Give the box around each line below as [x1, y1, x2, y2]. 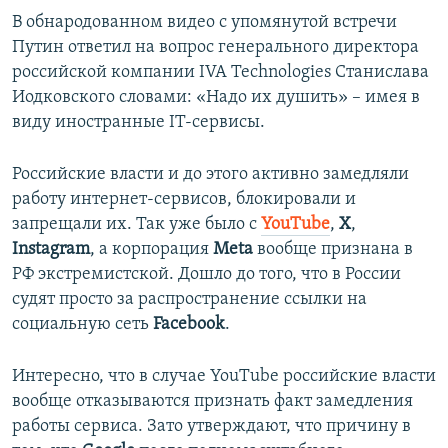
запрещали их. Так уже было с [12, 215, 261, 235]
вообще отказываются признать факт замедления [12, 392, 413, 412]
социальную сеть [12, 315, 153, 335]
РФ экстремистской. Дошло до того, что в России [12, 265, 401, 285]
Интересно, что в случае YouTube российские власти [12, 367, 436, 387]
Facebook [153, 315, 225, 335]
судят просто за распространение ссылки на [12, 290, 367, 310]
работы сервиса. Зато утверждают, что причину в [12, 417, 411, 437]
